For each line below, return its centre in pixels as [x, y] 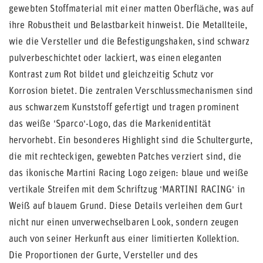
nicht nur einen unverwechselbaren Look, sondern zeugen [124, 223]
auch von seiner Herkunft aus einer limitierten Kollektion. [124, 240]
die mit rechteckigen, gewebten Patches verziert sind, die [125, 157]
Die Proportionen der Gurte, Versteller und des [104, 256]
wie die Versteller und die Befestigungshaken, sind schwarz [129, 42]
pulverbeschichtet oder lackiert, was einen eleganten [115, 59]
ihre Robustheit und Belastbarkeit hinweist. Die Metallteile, [128, 26]
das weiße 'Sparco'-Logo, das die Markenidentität [110, 124]
